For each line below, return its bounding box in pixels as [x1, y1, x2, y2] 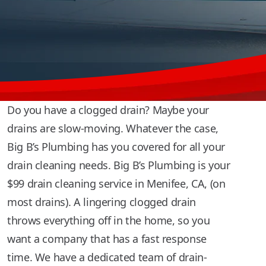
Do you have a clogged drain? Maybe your [7, 103, 209, 117]
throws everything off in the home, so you [7, 213, 210, 227]
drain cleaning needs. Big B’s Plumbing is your [7, 158, 230, 172]
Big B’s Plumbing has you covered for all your [7, 140, 225, 154]
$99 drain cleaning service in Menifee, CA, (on [7, 176, 226, 191]
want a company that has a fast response [7, 232, 207, 246]
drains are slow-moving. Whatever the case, [7, 121, 218, 135]
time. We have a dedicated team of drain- [7, 250, 207, 264]
